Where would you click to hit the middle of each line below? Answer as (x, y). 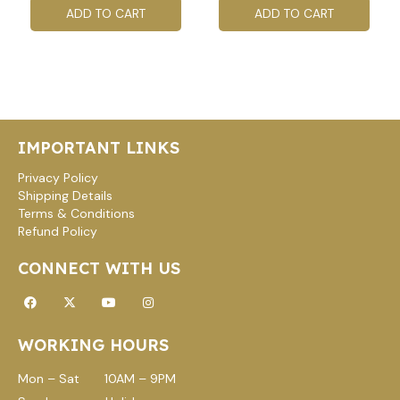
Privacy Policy (58, 178)
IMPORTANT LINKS (99, 147)
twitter (88, 308)
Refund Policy (58, 232)
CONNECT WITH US (99, 269)
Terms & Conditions (76, 214)
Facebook (58, 295)
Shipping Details (65, 196)
